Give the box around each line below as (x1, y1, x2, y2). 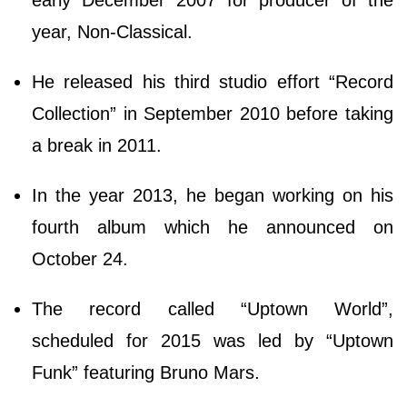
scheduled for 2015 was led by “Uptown (32, 331, 393, 352)
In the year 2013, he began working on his (32, 185, 393, 206)
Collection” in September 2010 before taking (32, 104, 393, 124)
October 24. (32, 249, 134, 270)
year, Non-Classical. (32, 22, 198, 43)
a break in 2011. (32, 135, 162, 156)
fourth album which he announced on (32, 217, 393, 238)
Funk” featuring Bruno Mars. (32, 362, 265, 383)
